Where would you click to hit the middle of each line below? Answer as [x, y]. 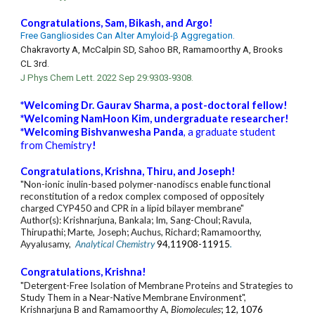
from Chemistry [57, 145]
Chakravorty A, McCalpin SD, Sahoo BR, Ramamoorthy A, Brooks [152, 49]
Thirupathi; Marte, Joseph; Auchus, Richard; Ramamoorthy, [141, 232]
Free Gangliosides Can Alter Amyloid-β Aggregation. [128, 35]
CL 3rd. [35, 63]
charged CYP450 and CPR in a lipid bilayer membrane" [133, 208]
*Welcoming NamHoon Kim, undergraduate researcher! [156, 118]
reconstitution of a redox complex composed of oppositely [143, 196]
